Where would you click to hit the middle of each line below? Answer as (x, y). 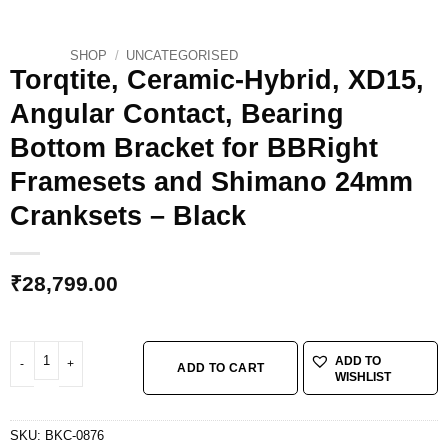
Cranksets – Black (127, 215)
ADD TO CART (221, 368)
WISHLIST (363, 377)
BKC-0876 (74, 436)
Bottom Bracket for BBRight (193, 147)
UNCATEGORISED (182, 55)
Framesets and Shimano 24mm (211, 181)
